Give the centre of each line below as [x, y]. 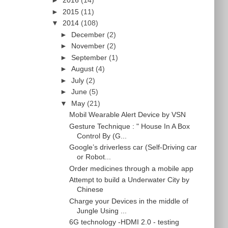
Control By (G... [102, 136]
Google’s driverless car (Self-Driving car [133, 147]
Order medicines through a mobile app [132, 168]
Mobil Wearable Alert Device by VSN [128, 115]
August [83, 69]
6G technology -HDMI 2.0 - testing [124, 222]
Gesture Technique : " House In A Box [130, 126]
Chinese [90, 190]
